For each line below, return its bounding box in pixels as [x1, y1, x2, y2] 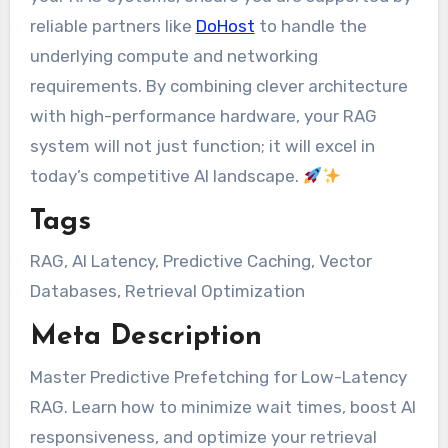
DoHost [195, 16, 255, 37]
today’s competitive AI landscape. [29, 166, 303, 187]
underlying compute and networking [29, 46, 318, 67]
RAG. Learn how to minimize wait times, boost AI [29, 396, 416, 417]
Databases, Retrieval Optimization [29, 281, 305, 302]
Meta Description [29, 323, 262, 352]
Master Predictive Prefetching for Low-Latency [29, 366, 407, 387]
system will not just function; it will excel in [29, 136, 375, 157]
